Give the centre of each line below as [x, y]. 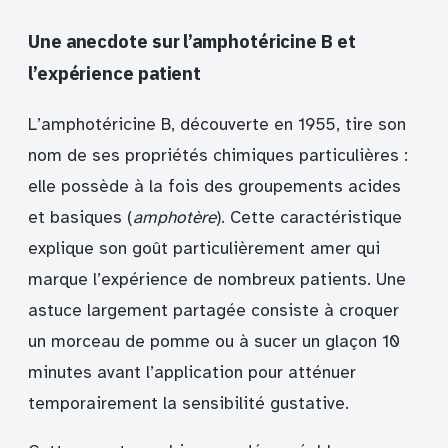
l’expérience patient [115, 73]
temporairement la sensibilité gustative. [188, 404]
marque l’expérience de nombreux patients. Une [217, 280]
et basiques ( [80, 218]
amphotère [174, 218]
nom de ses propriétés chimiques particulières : [218, 156]
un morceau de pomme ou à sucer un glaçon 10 [214, 342]
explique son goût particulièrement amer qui [204, 249]
